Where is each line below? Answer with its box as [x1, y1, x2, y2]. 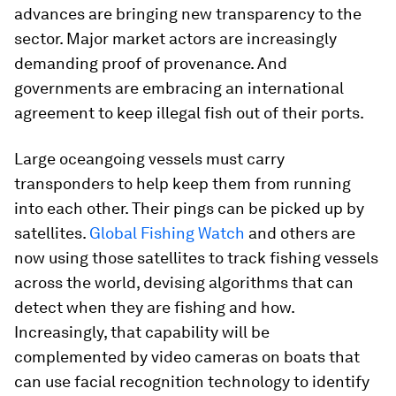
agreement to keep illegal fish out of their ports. [14, 103, 364, 122]
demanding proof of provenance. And [14, 54, 287, 72]
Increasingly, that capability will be [14, 323, 270, 341]
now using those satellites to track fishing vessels [14, 248, 378, 267]
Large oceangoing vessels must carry [14, 149, 285, 168]
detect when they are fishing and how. [14, 298, 294, 316]
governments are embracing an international [14, 79, 344, 97]
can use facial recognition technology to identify [14, 372, 369, 391]
